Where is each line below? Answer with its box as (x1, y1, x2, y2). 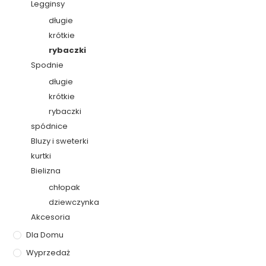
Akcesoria (31, 211, 71, 223)
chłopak (49, 182, 81, 194)
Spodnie (31, 59, 64, 71)
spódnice (31, 121, 68, 132)
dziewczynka (49, 197, 100, 208)
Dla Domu (26, 229, 64, 241)
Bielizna (31, 165, 61, 177)
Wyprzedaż (26, 247, 71, 259)
